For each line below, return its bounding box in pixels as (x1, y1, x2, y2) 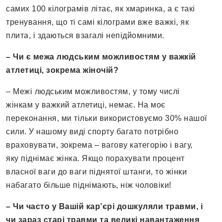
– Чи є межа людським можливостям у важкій (6, 53, 196, 61)
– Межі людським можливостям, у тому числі (6, 87, 180, 96)
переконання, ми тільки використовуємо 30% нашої (6, 114, 207, 123)
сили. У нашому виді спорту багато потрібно (6, 127, 178, 136)
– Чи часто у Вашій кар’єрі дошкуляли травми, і (6, 202, 203, 211)
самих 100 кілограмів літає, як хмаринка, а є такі (6, 4, 195, 13)
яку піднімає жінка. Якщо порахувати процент (6, 154, 185, 163)
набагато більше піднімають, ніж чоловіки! (6, 181, 171, 190)
